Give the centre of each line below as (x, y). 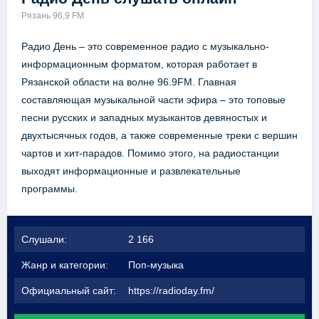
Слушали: (44, 240)
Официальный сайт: (69, 291)
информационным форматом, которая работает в (139, 64)
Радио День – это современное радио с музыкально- (145, 47)
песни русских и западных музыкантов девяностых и (144, 118)
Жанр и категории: (65, 265)
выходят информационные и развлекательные (131, 171)
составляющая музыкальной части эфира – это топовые (153, 100)
